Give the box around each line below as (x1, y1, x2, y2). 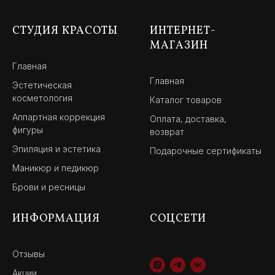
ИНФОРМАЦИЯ (12, 211, 100, 227)
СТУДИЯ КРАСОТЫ (12, 23, 118, 39)
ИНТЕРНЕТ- (150, 23, 216, 39)
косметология (12, 92, 72, 103)
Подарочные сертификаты (150, 145, 261, 156)
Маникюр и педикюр (12, 162, 99, 173)
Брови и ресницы (12, 181, 85, 192)
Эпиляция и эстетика (12, 143, 101, 154)
